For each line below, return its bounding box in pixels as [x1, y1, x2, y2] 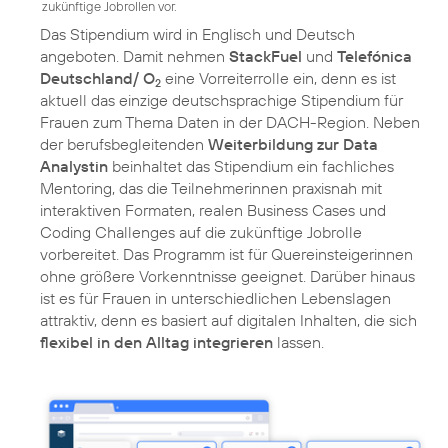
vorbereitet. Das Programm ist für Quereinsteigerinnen [40, 243, 413, 264]
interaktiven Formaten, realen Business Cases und [40, 199, 386, 220]
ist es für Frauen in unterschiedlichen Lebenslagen [40, 287, 391, 308]
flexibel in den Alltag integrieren [40, 331, 273, 352]
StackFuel [229, 45, 302, 66]
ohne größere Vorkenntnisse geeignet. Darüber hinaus [40, 265, 415, 286]
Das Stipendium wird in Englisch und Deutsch [40, 23, 355, 44]
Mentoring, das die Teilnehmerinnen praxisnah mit [40, 177, 382, 198]
